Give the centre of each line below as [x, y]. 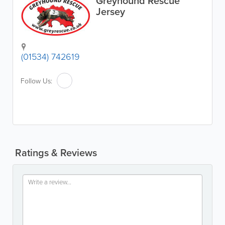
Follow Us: [36, 80]
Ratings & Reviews [55, 152]
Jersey [110, 11]
